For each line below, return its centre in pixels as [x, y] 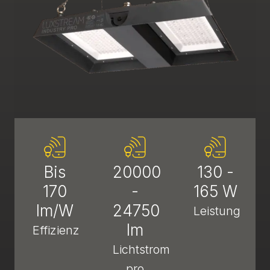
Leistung [217, 211]
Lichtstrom [142, 250]
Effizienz [56, 230]
